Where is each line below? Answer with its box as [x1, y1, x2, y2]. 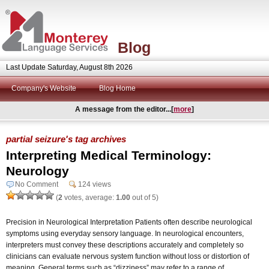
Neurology [6, 163, 69, 178]
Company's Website [11, 84, 76, 92]
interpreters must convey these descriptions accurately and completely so [6, 240, 244, 249]
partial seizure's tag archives [6, 133, 126, 144]
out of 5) [130, 193, 159, 202]
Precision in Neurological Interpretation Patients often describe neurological [6, 217, 252, 226]
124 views [78, 180, 111, 189]
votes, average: [62, 193, 116, 202]
